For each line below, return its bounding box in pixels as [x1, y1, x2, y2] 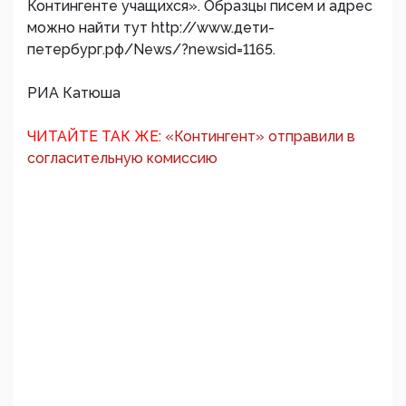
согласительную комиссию [27, 150, 217, 168]
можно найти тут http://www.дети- [27, 19, 275, 37]
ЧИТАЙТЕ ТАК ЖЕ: [27, 128, 161, 146]
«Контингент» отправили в [165, 128, 355, 146]
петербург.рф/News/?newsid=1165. [27, 41, 275, 59]
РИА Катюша [27, 84, 121, 102]
